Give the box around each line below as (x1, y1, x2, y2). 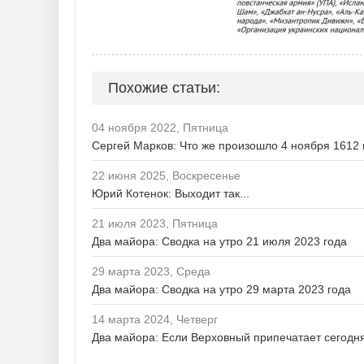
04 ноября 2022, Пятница (92, 121, 228, 134)
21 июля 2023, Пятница (92, 217, 218, 230)
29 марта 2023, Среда (92, 265, 210, 278)
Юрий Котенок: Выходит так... (92, 187, 249, 200)
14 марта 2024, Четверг (92, 313, 218, 326)
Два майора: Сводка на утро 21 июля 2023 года (92, 235, 347, 248)
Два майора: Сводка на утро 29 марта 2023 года (92, 283, 351, 296)
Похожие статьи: (108, 80, 220, 96)
